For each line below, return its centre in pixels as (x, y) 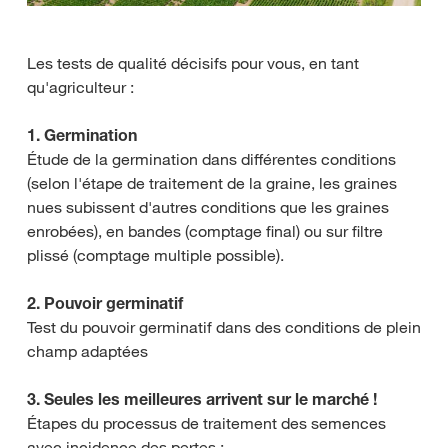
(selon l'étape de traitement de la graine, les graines (212, 182)
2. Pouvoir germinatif (105, 302)
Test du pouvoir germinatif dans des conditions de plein (224, 326)
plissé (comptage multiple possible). (155, 254)
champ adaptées (87, 350)
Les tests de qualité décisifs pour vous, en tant (193, 62)
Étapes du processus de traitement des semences (206, 422)
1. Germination (82, 134)
